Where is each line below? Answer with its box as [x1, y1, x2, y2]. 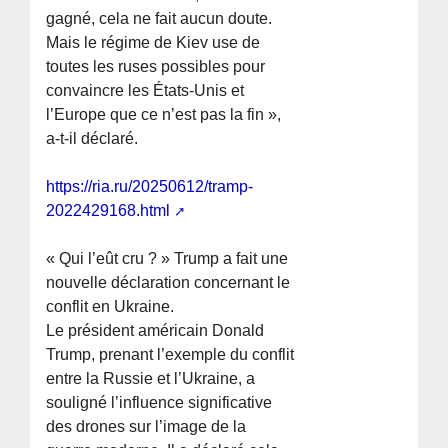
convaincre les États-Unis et [46, 82, 245, 100]
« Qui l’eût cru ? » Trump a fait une [46, 250, 289, 268]
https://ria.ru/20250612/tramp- [46, 178, 254, 196]
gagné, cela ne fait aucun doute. [46, 10, 273, 28]
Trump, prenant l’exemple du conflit [46, 346, 295, 364]
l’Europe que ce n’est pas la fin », [46, 106, 282, 124]
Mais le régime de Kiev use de [46, 34, 261, 52]
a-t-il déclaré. [46, 130, 139, 148]
